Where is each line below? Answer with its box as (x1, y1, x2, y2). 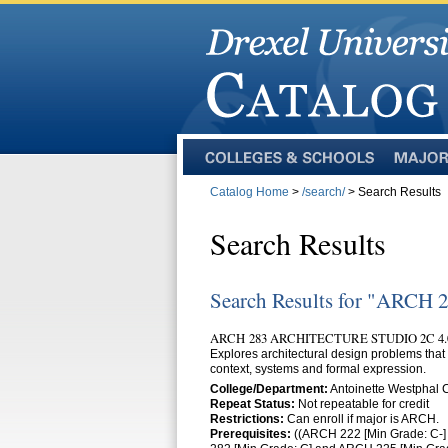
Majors (392, 164, 429, 178)
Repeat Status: (210, 397, 295, 411)
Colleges (203, 164, 252, 178)
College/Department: (210, 382, 328, 396)
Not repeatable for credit (295, 397, 429, 411)
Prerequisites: (210, 427, 291, 441)
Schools (203, 194, 247, 208)
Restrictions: (210, 412, 284, 426)
